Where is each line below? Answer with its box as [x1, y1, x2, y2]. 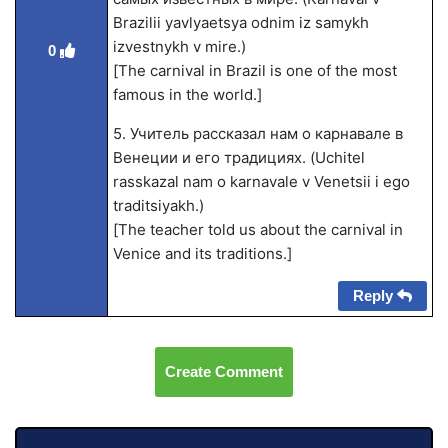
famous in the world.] [112, 85, 262, 104]
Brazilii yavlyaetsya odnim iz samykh [112, 13, 369, 32]
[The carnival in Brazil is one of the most [112, 61, 397, 80]
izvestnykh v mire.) [112, 37, 246, 56]
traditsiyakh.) [112, 196, 204, 215]
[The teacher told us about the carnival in [112, 220, 403, 239]
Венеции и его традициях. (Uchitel [112, 148, 365, 167]
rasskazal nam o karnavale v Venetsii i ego [112, 172, 410, 191]
